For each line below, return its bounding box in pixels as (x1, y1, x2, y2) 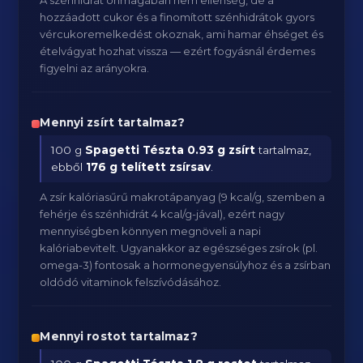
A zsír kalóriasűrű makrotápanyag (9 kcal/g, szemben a (40, 190, 326, 203)
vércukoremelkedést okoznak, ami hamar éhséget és (40, 28, 324, 41)
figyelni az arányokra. (40, 62, 150, 75)
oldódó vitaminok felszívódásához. (40, 275, 222, 288)
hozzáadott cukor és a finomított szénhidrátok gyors (40, 11, 315, 23)
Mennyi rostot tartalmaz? (40, 330, 198, 343)
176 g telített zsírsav (86, 160, 211, 173)
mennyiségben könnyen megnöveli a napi (40, 224, 262, 237)
